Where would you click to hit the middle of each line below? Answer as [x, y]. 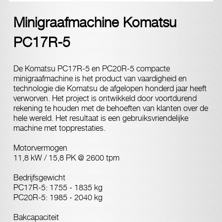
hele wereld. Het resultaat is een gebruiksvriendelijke [101, 118]
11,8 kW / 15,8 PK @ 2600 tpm [66, 158]
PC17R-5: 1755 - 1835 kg [58, 188]
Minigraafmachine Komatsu [95, 22]
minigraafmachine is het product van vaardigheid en [100, 79]
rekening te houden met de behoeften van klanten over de [111, 108]
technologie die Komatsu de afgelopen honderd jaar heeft [110, 88]
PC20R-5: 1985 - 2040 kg [58, 197]
